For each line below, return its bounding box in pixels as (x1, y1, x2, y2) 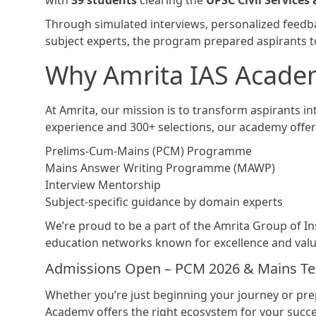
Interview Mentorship (45, 177, 161, 193)
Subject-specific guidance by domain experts (45, 194, 283, 210)
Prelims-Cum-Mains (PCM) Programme (45, 143, 252, 159)
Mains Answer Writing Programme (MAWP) (45, 160, 275, 176)
